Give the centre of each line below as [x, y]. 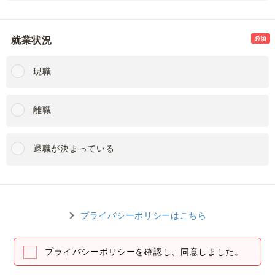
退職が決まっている [74, 149]
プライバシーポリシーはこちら [144, 215]
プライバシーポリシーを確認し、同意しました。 [144, 251]
